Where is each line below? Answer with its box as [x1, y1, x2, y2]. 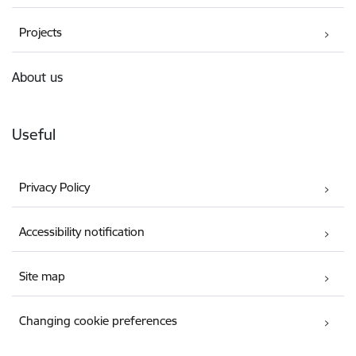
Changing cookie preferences [19, 312, 178, 328]
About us [12, 68, 63, 85]
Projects [19, 24, 63, 40]
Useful [12, 124, 56, 144]
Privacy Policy [19, 179, 91, 195]
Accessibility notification [19, 223, 145, 239]
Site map [19, 268, 66, 284]
